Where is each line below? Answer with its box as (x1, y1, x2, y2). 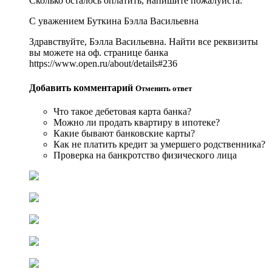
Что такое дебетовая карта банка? (53, 106, 191, 117)
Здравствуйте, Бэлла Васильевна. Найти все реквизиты (29, 36, 258, 47)
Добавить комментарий (29, 82, 135, 93)
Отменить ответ (135, 83, 192, 93)
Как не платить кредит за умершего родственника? (53, 138, 265, 149)
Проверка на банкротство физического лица (53, 149, 237, 160)
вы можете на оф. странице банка (29, 47, 168, 58)
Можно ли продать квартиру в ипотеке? (53, 117, 220, 127)
